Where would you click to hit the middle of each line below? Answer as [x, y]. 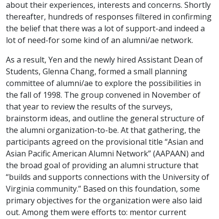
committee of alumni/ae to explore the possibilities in [103, 83]
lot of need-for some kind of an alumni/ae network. [99, 40]
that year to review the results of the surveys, [89, 106]
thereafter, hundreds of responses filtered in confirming [109, 16]
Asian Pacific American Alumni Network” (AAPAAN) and [105, 153]
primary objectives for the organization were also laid [104, 200]
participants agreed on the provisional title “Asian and [105, 142]
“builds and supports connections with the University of [108, 177]
